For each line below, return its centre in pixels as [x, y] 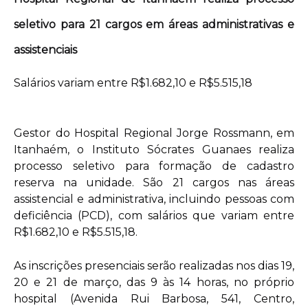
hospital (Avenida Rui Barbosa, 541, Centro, [154, 299]
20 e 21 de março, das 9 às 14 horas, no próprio [154, 283]
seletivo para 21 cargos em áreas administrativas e [154, 25]
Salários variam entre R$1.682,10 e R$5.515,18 [133, 83]
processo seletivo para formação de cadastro [154, 166]
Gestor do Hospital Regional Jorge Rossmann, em [154, 133]
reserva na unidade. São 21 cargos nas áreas [154, 183]
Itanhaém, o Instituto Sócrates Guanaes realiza [154, 150]
